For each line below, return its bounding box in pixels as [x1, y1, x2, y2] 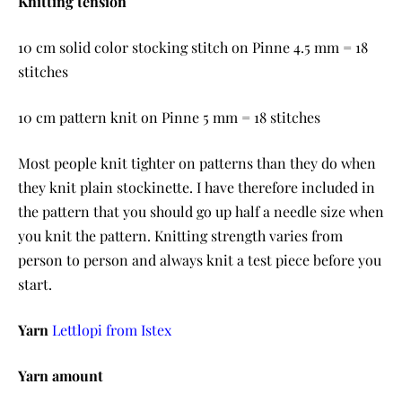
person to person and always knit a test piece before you [18, 249, 381, 269]
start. [18, 274, 52, 293]
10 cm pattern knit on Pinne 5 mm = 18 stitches [18, 107, 320, 127]
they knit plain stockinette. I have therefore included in [18, 177, 375, 197]
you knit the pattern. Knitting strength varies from [18, 225, 343, 245]
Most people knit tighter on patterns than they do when [18, 153, 376, 172]
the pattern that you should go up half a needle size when [18, 201, 384, 221]
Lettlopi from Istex [52, 319, 171, 339]
